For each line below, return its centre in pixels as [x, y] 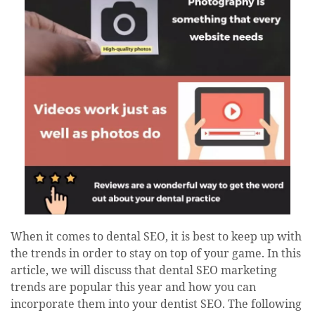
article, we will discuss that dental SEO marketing [144, 271]
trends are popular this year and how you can [133, 288]
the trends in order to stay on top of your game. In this [156, 254]
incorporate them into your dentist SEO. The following [156, 305]
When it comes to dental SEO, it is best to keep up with [156, 237]
